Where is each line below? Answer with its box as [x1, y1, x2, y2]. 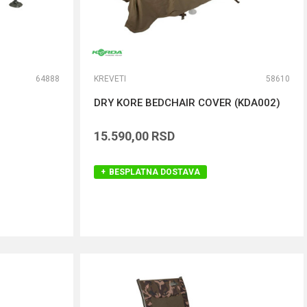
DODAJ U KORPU [156, 228, 228, 238]
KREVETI [94, 74, 126, 84]
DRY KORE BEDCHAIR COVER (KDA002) [94, 97, 280, 109]
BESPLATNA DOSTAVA [109, 167, 200, 177]
